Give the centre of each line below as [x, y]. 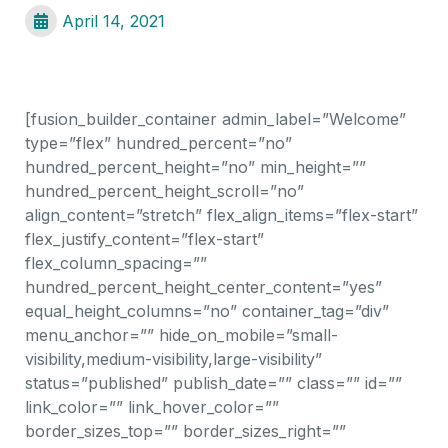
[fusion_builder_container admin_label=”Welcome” [215, 119]
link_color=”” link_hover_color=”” [152, 407]
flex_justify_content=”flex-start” [144, 239]
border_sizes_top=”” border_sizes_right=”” [185, 431]
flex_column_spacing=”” [116, 263]
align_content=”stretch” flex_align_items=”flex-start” [221, 215]
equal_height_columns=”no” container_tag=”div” [207, 311]
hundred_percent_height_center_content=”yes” [203, 287]
